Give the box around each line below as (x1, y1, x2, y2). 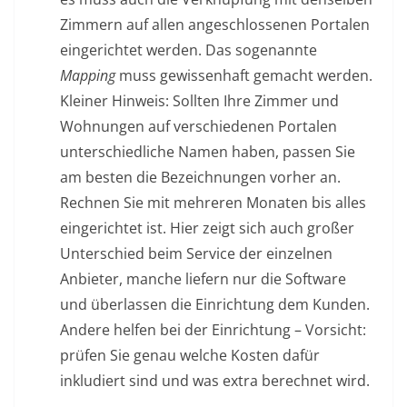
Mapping (60, 65, 115, 86)
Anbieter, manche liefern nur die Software (60, 269, 346, 290)
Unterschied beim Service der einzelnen (60, 243, 333, 264)
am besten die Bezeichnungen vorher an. (60, 167, 341, 188)
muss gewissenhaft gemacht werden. (115, 65, 372, 86)
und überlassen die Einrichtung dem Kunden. (60, 294, 370, 315)
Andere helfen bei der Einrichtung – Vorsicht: (60, 320, 366, 341)
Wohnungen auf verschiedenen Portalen (60, 116, 337, 137)
